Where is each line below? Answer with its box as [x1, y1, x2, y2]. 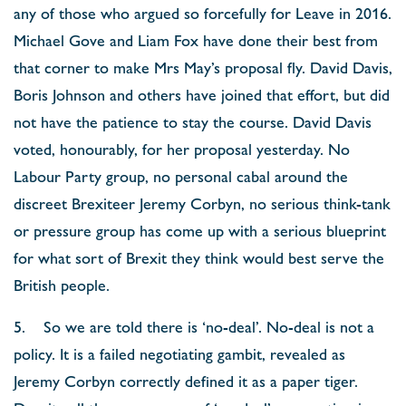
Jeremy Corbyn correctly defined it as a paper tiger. [14, 369, 358, 391]
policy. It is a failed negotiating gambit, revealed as [14, 342, 345, 364]
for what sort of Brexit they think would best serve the [14, 246, 384, 268]
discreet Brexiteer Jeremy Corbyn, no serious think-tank [14, 191, 391, 214]
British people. [14, 273, 110, 295]
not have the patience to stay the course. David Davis [14, 110, 372, 132]
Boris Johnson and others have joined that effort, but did [14, 82, 390, 105]
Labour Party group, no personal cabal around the [14, 164, 348, 187]
